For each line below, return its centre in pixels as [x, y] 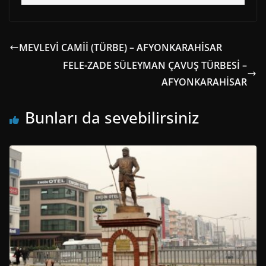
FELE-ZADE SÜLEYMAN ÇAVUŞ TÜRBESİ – [155, 66]
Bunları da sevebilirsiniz [112, 118]
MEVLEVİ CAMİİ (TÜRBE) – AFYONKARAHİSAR [121, 48]
